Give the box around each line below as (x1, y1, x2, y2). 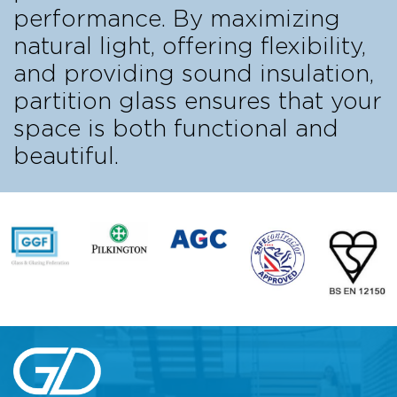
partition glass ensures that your (13, 90, 382, 113)
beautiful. (13, 144, 119, 168)
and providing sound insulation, (13, 62, 374, 86)
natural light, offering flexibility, (13, 35, 366, 58)
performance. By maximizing (13, 7, 340, 31)
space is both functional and (13, 117, 339, 141)
